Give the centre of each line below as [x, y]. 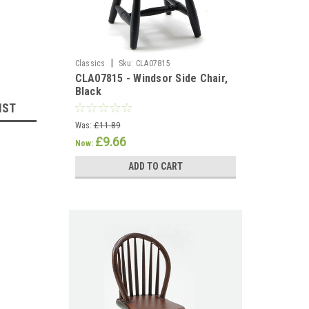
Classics [90, 63]
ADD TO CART [155, 166]
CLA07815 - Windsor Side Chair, [151, 78]
